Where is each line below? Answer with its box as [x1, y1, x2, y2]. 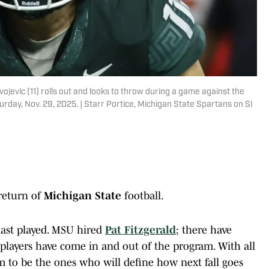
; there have [176, 223, 232, 236]
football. [121, 189, 164, 202]
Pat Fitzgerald [105, 223, 176, 236]
